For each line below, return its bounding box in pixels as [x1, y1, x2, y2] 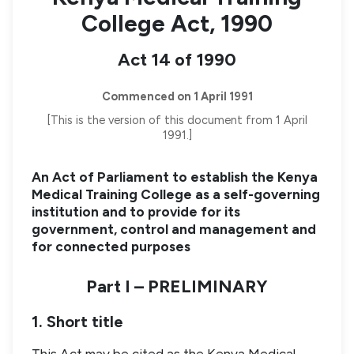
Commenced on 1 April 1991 [101, 88, 253, 104]
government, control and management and [32, 221, 316, 238]
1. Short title [32, 311, 123, 331]
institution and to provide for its [32, 204, 240, 220]
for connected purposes [32, 239, 190, 255]
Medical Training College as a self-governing [32, 186, 320, 203]
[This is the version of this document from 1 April [47, 113, 307, 128]
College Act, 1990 [81, 9, 273, 37]
